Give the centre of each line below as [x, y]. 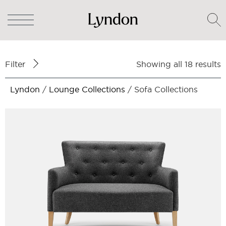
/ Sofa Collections [161, 89]
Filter [15, 64]
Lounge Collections [87, 89]
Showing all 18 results [179, 64]
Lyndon [25, 89]
